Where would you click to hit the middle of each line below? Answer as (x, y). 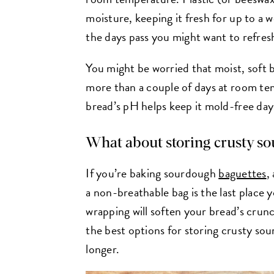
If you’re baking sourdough (152, 173)
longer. (103, 249)
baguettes (243, 173)
